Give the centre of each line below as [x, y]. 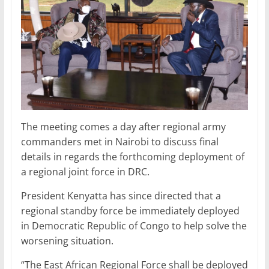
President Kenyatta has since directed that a [121, 196]
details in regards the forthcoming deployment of [132, 157]
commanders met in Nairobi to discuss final [119, 142]
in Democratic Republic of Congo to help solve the [134, 226]
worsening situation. [67, 241]
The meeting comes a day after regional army [123, 127]
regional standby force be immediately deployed [130, 211]
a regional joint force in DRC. [85, 172]
